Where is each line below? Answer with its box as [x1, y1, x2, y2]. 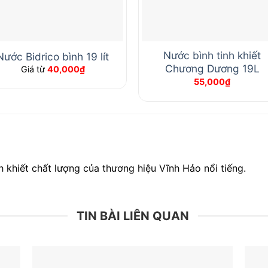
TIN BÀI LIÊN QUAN [76, 208, 189, 223]
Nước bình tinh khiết [163, 49, 261, 62]
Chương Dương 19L [165, 62, 260, 75]
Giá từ [20, 64, 47, 75]
